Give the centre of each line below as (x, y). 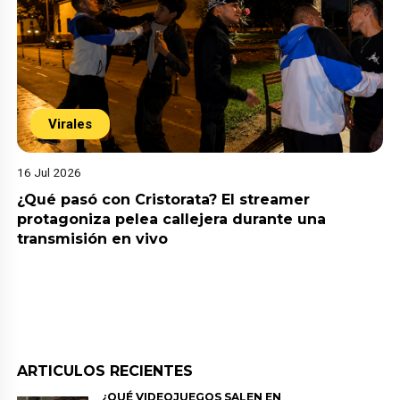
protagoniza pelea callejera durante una (172, 220)
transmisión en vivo (93, 239)
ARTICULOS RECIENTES (105, 371)
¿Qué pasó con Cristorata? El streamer (164, 200)
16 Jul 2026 (50, 173)
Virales (71, 125)
